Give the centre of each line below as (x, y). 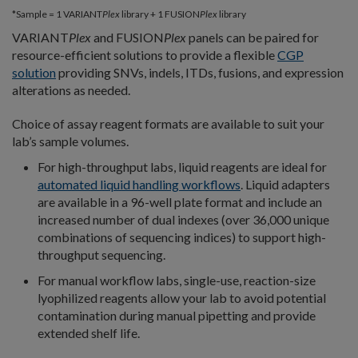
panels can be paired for (253, 37)
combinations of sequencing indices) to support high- (182, 237)
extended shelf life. (89, 332)
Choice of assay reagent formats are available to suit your (168, 123)
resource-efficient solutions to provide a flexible (145, 54)
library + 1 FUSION (160, 14)
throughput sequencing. (103, 254)
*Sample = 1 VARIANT (57, 14)
